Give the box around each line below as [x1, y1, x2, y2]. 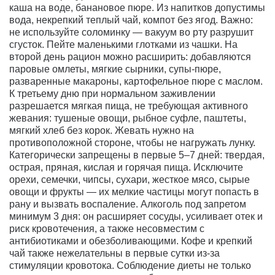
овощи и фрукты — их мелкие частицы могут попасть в [9, 186, 259, 197]
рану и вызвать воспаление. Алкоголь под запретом [9, 198, 246, 209]
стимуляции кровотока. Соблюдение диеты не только [9, 260, 251, 271]
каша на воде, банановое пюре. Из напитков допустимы [9, 2, 265, 13]
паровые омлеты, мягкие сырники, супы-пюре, [9, 63, 221, 74]
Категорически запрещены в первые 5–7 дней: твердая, [9, 149, 265, 160]
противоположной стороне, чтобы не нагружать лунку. [9, 137, 255, 148]
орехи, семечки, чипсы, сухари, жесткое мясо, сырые [9, 174, 250, 185]
